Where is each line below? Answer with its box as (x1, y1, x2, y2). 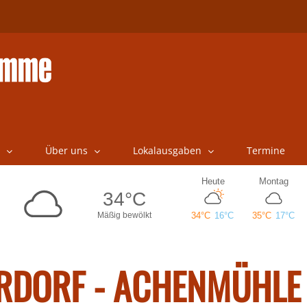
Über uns (45, 144, 88, 157)
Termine (246, 144, 285, 157)
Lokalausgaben (132, 144, 201, 157)
